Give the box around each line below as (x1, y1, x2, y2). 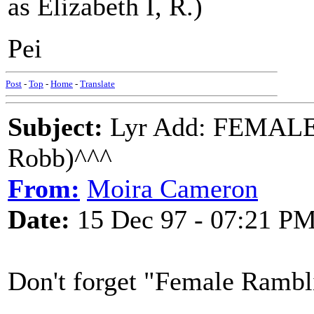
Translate (80, 78, 115, 89)
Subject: (8, 112, 103, 142)
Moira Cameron (87, 174, 258, 203)
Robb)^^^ (8, 143, 112, 172)
